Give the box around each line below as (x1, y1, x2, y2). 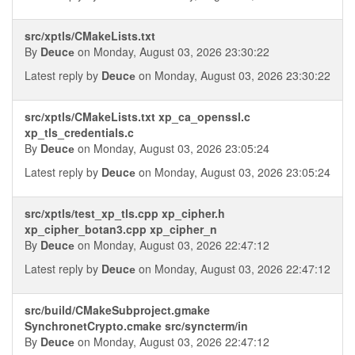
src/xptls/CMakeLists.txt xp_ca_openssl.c (25, 109, 250, 124)
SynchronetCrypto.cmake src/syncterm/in (25, 318, 248, 334)
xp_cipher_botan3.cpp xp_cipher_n (25, 221, 217, 237)
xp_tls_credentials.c (25, 124, 134, 140)
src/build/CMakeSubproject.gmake (25, 302, 210, 318)
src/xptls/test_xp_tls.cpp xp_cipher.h (25, 205, 225, 221)
